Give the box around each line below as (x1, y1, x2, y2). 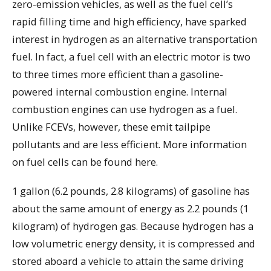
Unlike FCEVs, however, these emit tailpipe (12, 119, 211, 134)
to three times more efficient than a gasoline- (12, 67, 223, 81)
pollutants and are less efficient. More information (12, 137, 247, 151)
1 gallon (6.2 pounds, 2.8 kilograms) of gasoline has (12, 184, 250, 198)
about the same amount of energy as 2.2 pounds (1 (12, 201, 249, 216)
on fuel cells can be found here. (12, 154, 158, 169)
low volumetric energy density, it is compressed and (12, 237, 255, 251)
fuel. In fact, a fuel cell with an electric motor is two (12, 49, 250, 64)
